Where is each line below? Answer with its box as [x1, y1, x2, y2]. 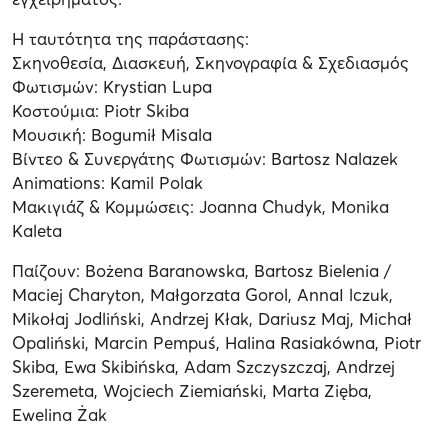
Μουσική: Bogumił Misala [12, 123, 212, 145]
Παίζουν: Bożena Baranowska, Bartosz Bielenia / [12, 259, 391, 281]
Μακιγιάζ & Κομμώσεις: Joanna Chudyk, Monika [12, 195, 389, 217]
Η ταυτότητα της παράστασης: [12, 27, 249, 49]
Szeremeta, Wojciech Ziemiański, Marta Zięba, [12, 379, 372, 401]
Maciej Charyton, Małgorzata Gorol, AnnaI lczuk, [12, 283, 393, 305]
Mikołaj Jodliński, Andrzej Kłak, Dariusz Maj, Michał [12, 307, 412, 329]
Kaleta [12, 219, 62, 241]
